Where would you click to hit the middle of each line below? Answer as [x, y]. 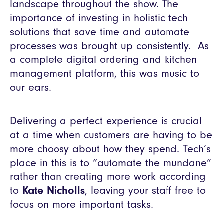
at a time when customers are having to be [111, 135]
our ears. [30, 87]
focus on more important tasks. [82, 204]
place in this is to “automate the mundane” [111, 163]
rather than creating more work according [108, 177]
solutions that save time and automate [100, 32]
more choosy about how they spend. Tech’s [110, 149]
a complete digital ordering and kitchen [103, 60]
